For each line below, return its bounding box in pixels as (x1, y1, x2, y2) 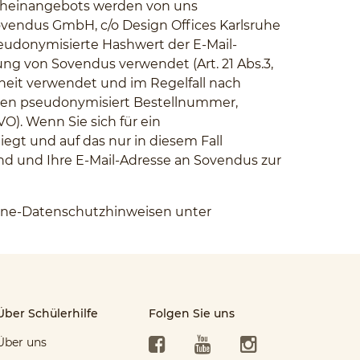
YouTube (211, 334, 259, 349)
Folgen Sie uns (149, 306, 235, 321)
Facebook (165, 334, 220, 349)
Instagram (256, 334, 316, 349)
